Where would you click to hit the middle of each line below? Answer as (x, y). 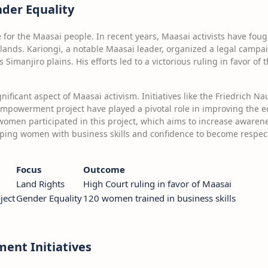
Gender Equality (49, 198)
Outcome (104, 169)
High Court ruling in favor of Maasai (157, 184)
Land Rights (40, 184)
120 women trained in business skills (159, 198)
